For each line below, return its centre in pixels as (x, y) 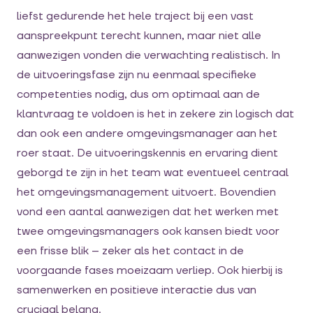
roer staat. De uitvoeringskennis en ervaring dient (147, 153)
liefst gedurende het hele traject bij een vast (135, 16)
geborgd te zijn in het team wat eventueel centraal (153, 173)
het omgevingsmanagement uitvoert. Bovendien (146, 192)
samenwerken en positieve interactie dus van (137, 290)
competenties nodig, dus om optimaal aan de (138, 95)
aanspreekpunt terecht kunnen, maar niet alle (139, 36)
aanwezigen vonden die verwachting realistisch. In (148, 56)
